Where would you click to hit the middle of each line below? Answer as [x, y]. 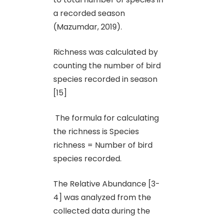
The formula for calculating [106, 118]
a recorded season [89, 13]
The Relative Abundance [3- [107, 184]
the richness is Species [96, 131]
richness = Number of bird [103, 145]
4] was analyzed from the [102, 197]
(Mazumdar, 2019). [88, 27]
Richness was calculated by [106, 52]
